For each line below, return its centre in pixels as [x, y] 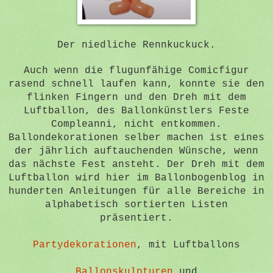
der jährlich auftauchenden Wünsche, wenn [136, 151]
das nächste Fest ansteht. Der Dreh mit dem [136, 164]
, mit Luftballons [188, 245]
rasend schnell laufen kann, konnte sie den [136, 84]
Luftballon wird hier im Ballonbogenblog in [136, 178]
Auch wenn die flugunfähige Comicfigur [136, 70]
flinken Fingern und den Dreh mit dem [136, 97]
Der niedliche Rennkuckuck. [136, 45]
